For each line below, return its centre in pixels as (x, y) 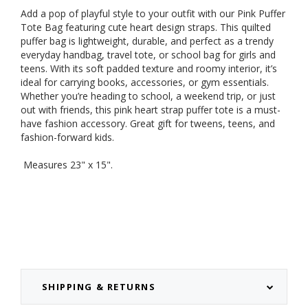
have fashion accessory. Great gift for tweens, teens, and (148, 124)
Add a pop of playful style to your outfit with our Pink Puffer (153, 14)
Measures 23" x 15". (68, 165)
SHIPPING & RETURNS (99, 287)
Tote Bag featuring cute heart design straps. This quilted (146, 27)
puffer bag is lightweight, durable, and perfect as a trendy (147, 41)
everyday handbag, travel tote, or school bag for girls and (148, 55)
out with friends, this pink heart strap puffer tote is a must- (151, 110)
